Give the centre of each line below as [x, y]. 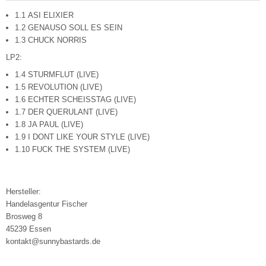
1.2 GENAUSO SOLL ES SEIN [69, 28]
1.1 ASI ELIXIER [44, 15]
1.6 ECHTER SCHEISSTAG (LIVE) [75, 100]
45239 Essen [28, 229]
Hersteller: [25, 192]
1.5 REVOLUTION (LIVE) [58, 87]
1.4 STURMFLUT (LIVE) [57, 75]
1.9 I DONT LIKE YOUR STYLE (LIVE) [82, 137]
